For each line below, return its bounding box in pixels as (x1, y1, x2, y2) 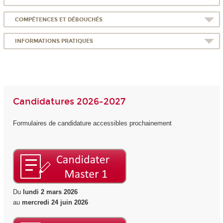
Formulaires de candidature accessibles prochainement (12, 119, 172, 127)
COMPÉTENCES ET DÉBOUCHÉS (15, 16, 103, 23)
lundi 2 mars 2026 (20, 188, 78, 196)
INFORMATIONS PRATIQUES (15, 37, 94, 44)
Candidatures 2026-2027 (12, 96, 125, 107)
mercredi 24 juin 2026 (21, 198, 88, 206)
